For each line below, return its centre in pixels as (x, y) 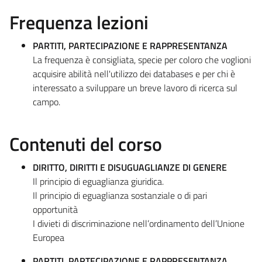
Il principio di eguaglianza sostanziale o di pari (120, 195)
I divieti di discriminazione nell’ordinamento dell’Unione (139, 223)
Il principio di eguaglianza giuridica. (98, 181)
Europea (49, 237)
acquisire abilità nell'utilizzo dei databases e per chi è (134, 73)
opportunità (55, 209)
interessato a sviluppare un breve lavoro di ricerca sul (135, 87)
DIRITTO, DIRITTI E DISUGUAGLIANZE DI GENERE (130, 167)
